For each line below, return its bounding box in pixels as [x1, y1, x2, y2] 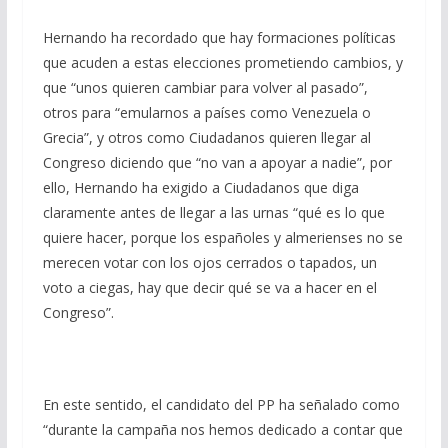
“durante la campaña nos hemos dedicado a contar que [42, 419, 403, 439]
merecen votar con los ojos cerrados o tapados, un [42, 252, 377, 272]
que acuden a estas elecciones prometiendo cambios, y [42, 52, 403, 72]
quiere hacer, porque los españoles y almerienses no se [42, 227, 403, 247]
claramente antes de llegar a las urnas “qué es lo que [42, 202, 385, 222]
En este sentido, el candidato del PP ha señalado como [42, 394, 400, 414]
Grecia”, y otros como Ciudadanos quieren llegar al [42, 127, 371, 147]
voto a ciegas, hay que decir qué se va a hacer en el [42, 277, 377, 297]
